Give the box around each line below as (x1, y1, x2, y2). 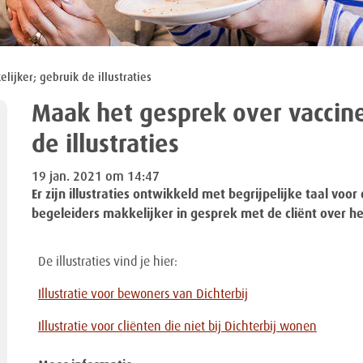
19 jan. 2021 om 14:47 (31, 170, 160, 184)
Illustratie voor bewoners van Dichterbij (37, 288, 248, 301)
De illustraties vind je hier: (37, 255, 177, 269)
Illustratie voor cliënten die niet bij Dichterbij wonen (37, 320, 317, 334)
